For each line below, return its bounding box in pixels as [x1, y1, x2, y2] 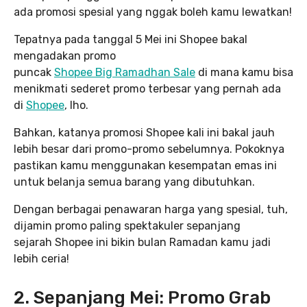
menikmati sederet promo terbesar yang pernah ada [14, 82, 281, 95]
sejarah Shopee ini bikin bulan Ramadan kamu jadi [14, 235, 271, 249]
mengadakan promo [14, 49, 116, 62]
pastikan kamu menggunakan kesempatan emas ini [14, 158, 277, 172]
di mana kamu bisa [195, 65, 293, 79]
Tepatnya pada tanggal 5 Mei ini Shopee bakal [14, 32, 247, 46]
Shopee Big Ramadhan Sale [54, 65, 195, 79]
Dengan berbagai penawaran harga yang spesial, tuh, [14, 202, 288, 216]
